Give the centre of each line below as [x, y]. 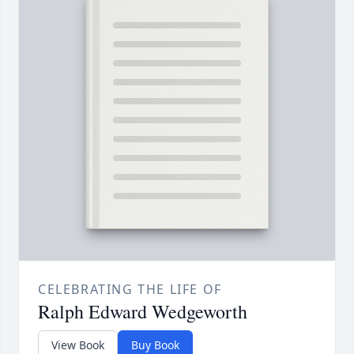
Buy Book [155, 345]
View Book [78, 345]
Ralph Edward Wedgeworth [143, 311]
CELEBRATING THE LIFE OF [130, 289]
